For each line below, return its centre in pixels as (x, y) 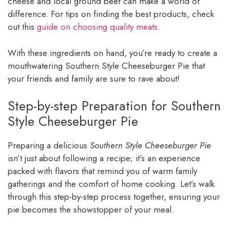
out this (22, 27)
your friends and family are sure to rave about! (94, 78)
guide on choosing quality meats (97, 27)
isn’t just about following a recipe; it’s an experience (104, 158)
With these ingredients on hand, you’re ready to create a (112, 53)
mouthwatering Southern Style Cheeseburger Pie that (106, 65)
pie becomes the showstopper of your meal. (91, 210)
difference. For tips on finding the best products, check (111, 14)
